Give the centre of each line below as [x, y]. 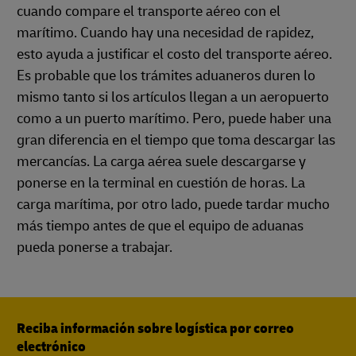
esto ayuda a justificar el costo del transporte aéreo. [174, 54]
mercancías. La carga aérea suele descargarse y [161, 162]
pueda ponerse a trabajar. [95, 248]
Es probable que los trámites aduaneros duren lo [166, 76]
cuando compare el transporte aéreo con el [149, 12]
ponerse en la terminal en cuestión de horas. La [161, 183]
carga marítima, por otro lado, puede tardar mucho [173, 205]
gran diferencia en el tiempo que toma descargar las [176, 140]
